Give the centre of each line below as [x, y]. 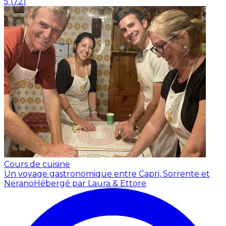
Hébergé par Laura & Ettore [90, 184]
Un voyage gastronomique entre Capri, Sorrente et [107, 174]
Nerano [19, 184]
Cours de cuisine [37, 164]
